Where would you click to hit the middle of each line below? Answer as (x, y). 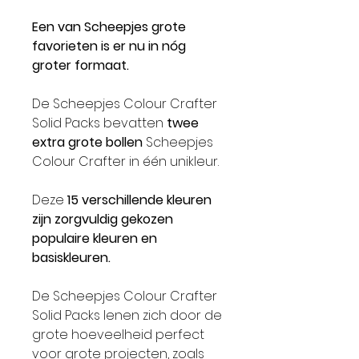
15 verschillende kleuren (139, 200)
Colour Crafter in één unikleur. (125, 161)
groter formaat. (81, 65)
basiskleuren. (71, 258)
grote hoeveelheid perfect (118, 335)
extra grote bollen (87, 142)
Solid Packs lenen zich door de (127, 315)
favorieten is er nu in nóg (109, 46)
